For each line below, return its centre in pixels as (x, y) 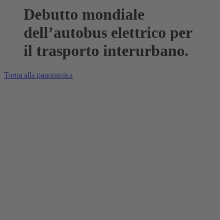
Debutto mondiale (84, 14)
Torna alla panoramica (38, 75)
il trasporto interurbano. (106, 51)
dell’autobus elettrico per (108, 33)
